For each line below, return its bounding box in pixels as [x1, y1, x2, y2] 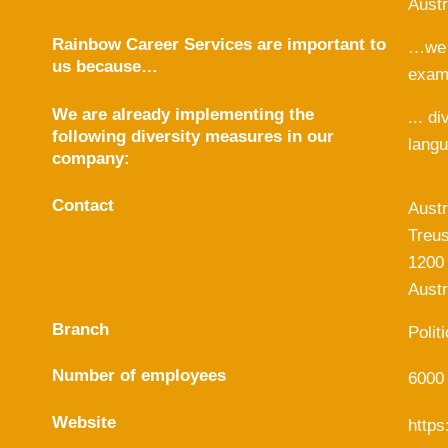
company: [52, 149, 130, 168]
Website [52, 412, 116, 432]
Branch [52, 319, 109, 339]
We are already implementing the [52, 105, 314, 124]
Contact [52, 195, 114, 215]
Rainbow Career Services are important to [52, 35, 386, 54]
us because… [52, 57, 158, 76]
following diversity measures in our [52, 127, 334, 146]
